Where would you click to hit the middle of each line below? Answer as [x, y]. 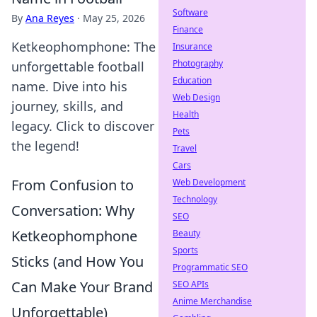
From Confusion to [73, 185]
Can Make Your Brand [82, 287]
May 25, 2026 [114, 18]
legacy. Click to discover [83, 126]
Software [190, 12]
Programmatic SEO [210, 267]
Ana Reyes [50, 18]
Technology [195, 199]
